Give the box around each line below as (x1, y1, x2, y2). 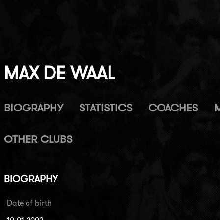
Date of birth (6, 198, 52, 208)
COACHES (148, 101, 198, 114)
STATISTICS (79, 101, 133, 114)
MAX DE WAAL (3, 61, 115, 84)
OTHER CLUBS (3, 133, 73, 146)
